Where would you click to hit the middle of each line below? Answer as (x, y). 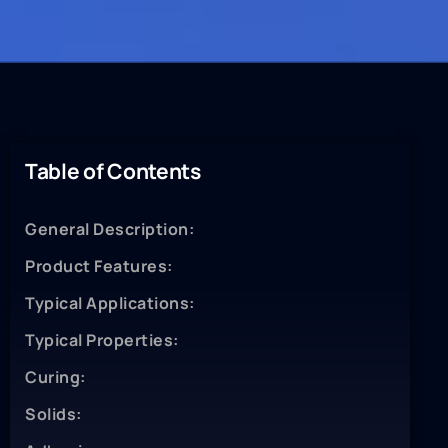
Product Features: (99, 266)
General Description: (109, 229)
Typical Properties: (102, 340)
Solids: (53, 414)
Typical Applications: (110, 303)
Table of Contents (113, 171)
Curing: (55, 377)
